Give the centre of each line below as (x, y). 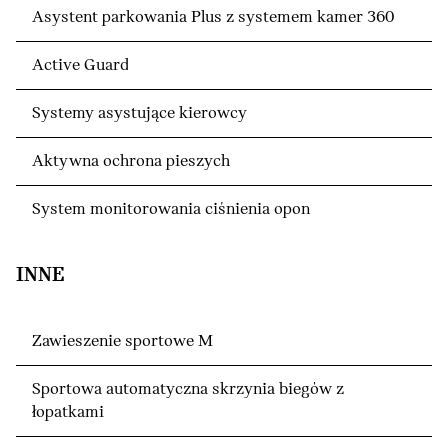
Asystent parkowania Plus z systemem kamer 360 (213, 17)
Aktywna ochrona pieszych (131, 161)
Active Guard (80, 65)
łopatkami (68, 412)
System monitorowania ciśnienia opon (171, 209)
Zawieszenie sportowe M (122, 341)
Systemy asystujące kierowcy (139, 113)
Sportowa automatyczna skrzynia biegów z (188, 389)
